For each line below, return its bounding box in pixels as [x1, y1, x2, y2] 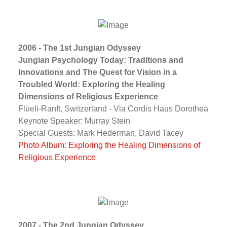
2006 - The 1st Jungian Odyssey [18, 43, 141, 52]
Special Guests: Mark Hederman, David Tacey [18, 128, 183, 137]
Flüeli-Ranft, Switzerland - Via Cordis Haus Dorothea [18, 104, 208, 113]
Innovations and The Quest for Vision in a [18, 67, 177, 77]
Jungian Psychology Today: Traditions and [18, 55, 183, 64]
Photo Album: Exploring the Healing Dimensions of [18, 140, 200, 149]
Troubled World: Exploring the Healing [18, 80, 165, 89]
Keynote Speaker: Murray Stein [18, 116, 130, 125]
